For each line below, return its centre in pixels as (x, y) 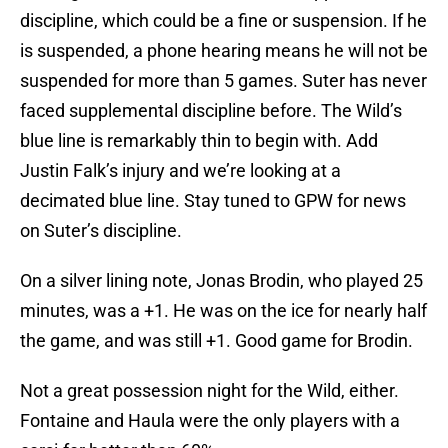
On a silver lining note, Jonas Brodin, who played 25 (221, 281)
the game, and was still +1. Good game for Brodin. (216, 341)
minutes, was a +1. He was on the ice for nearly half (223, 311)
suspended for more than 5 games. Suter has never (223, 81)
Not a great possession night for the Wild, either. (209, 391)
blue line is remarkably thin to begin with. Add (199, 141)
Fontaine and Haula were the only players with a (210, 421)
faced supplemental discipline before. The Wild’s (211, 111)
